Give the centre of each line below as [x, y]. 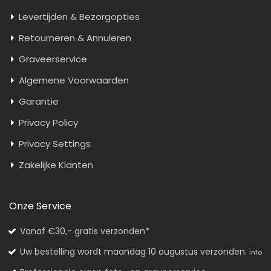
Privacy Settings [55, 144]
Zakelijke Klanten [56, 165]
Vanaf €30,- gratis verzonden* [84, 231]
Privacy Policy [48, 123]
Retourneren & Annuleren [75, 38]
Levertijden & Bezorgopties [79, 17]
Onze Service [40, 206]
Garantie [39, 102]
